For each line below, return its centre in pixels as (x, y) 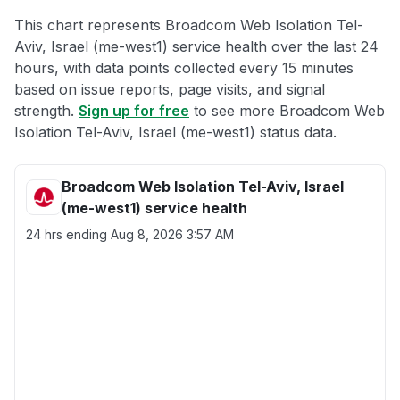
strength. (46, 111)
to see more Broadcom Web (287, 111)
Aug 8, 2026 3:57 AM (172, 234)
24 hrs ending (68, 234)
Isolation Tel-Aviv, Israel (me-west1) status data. (175, 132)
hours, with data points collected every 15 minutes (184, 68)
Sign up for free (134, 111)
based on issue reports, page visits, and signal (170, 89)
